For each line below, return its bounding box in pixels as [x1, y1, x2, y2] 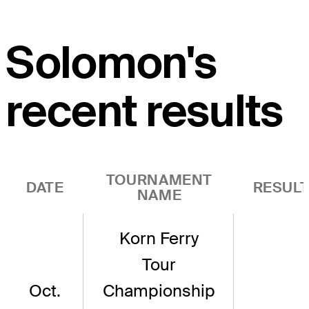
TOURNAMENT [106, 170, 213, 189]
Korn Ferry [119, 227, 199, 249]
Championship [103, 279, 215, 301]
